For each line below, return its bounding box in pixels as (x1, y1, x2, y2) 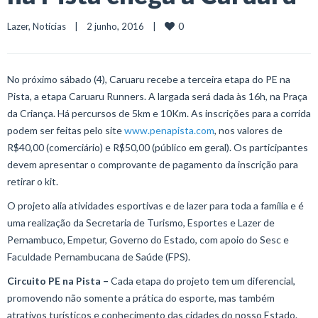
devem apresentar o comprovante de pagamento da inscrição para (7, 158, 298, 170)
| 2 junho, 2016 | (66, 21, 165, 32)
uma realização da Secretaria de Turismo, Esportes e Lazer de (7, 216, 275, 229)
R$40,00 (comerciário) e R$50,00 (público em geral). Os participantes (7, 141, 308, 153)
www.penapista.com (124, 124, 214, 136)
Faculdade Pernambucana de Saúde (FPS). (7, 251, 190, 263)
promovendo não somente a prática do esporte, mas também (7, 292, 275, 304)
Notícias (33, 21, 66, 32)
